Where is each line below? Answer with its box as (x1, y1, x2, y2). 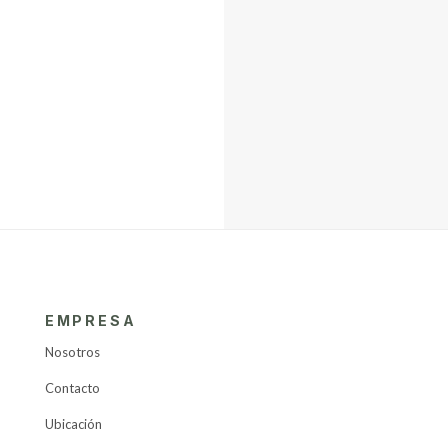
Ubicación (44, 415, 102, 432)
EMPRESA (44, 311, 137, 329)
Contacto (44, 379, 100, 396)
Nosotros (44, 343, 100, 360)
